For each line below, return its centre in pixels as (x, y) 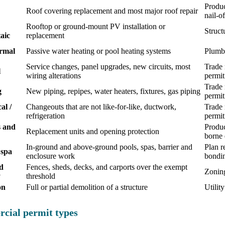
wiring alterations (53, 76)
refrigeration (45, 116)
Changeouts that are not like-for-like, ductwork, (101, 107)
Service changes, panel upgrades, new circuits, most (108, 67)
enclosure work (50, 156)
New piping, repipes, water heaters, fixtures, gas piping (113, 91)
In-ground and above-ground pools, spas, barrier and (109, 147)
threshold (41, 176)
